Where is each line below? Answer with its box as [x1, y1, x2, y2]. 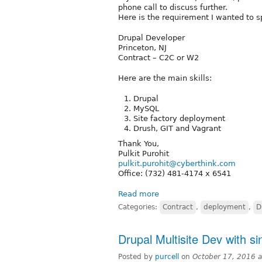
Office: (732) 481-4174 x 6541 [118, 168, 231, 178]
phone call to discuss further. [118, 2, 227, 12]
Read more [118, 189, 159, 198]
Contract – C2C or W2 [118, 53, 199, 62]
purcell [155, 252, 179, 261]
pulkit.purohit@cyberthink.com [118, 158, 236, 168]
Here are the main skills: [118, 73, 212, 82]
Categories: [118, 202, 160, 211]
